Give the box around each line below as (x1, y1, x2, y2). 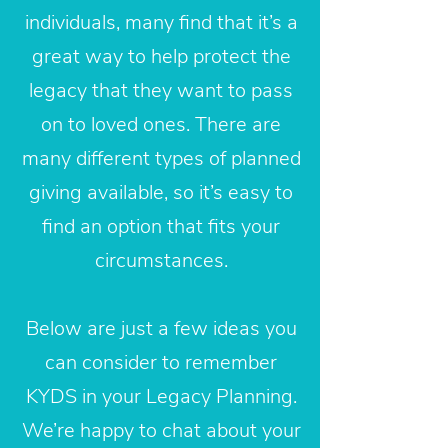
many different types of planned (21, 145, 301, 172)
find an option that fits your (42, 213, 280, 240)
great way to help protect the (31, 43, 291, 70)
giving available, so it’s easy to (29, 179, 293, 206)
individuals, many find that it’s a (24, 9, 298, 36)
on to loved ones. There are (41, 111, 281, 138)
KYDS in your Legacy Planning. (25, 383, 297, 410)
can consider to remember (45, 349, 277, 376)
